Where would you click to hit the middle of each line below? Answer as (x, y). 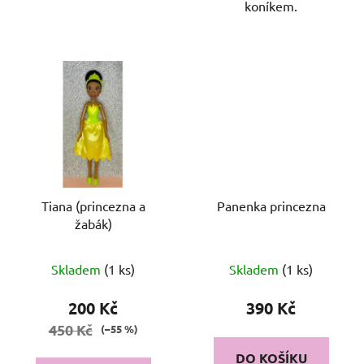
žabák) (93, 223)
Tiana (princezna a (93, 205)
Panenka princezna (271, 205)
